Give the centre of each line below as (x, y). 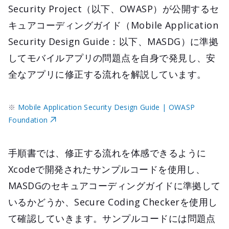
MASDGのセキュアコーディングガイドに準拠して (114, 185)
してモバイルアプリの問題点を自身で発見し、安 (112, 58)
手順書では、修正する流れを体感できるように (107, 153)
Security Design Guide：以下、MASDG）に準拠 (113, 41)
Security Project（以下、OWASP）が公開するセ (114, 8)
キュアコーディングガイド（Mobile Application (113, 25)
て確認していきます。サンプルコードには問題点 (112, 218)
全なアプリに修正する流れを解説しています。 (107, 74)
